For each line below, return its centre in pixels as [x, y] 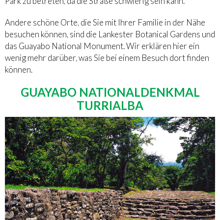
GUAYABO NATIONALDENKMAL [110, 92]
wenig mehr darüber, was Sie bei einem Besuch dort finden [107, 57]
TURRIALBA [110, 105]
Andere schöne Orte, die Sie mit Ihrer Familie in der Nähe [105, 22]
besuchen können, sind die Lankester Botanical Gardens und [110, 34]
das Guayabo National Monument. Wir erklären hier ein [102, 46]
